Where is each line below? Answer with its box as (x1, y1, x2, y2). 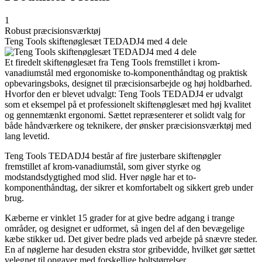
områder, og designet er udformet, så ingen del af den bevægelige (5, 223, 244, 234)
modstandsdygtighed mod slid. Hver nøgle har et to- (5, 172, 196, 182)
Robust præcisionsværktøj (5, 26, 101, 36)
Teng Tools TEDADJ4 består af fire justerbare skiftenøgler (5, 151, 221, 161)
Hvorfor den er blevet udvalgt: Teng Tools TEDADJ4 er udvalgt (5, 89, 243, 99)
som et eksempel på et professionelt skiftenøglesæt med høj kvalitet (5, 99, 251, 110)
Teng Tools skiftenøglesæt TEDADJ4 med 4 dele (5, 36, 187, 47)
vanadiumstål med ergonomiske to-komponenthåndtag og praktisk (5, 68, 247, 78)
